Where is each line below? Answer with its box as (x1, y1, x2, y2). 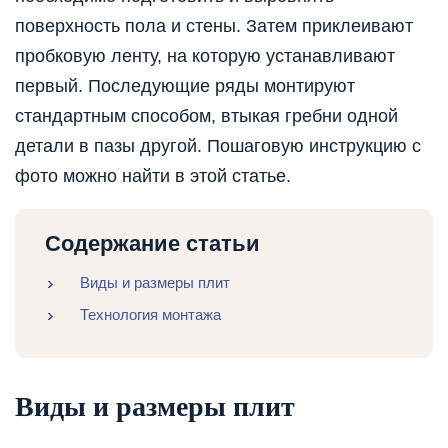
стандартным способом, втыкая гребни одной (15, 106, 398, 127)
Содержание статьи (45, 231, 260, 257)
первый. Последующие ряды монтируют (15, 76, 355, 97)
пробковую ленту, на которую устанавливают (15, 46, 395, 67)
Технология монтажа (80, 306, 221, 324)
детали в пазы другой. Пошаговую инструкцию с (15, 136, 421, 157)
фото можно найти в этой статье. (15, 166, 291, 187)
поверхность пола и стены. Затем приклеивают (15, 16, 413, 37)
